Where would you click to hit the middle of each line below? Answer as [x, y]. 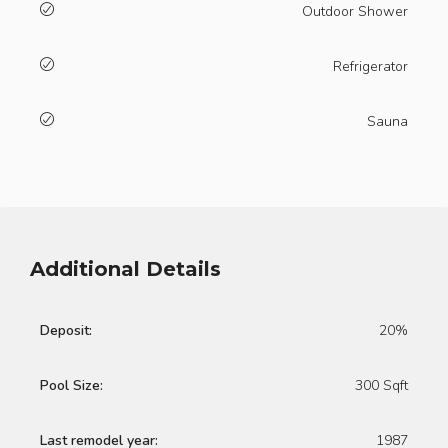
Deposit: [66, 330]
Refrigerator [370, 66]
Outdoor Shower [355, 11]
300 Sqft [381, 385]
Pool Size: [71, 385]
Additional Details [125, 269]
